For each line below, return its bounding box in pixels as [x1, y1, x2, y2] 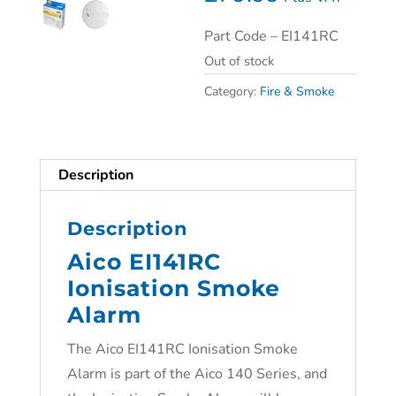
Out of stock [204, 52, 275, 70]
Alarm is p [66, 364, 133, 384]
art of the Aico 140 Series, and [132, 364, 327, 384]
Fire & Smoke [260, 83, 335, 100]
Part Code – [204, 27, 278, 46]
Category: [204, 83, 261, 100]
